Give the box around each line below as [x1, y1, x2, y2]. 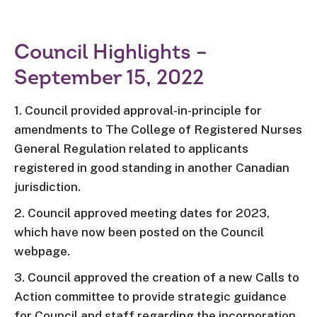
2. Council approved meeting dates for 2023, [14, 206, 270, 220]
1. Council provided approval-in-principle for [14, 103, 262, 117]
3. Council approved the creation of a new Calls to [14, 270, 299, 284]
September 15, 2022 [14, 65, 204, 91]
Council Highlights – [14, 40, 207, 65]
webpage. [14, 244, 70, 258]
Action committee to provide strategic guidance [14, 289, 287, 304]
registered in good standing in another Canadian [14, 161, 289, 175]
